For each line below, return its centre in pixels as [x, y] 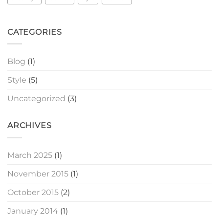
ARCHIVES [30, 126]
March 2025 [30, 155]
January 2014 [33, 211]
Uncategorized [36, 99]
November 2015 [38, 174]
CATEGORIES [35, 32]
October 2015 [33, 192]
